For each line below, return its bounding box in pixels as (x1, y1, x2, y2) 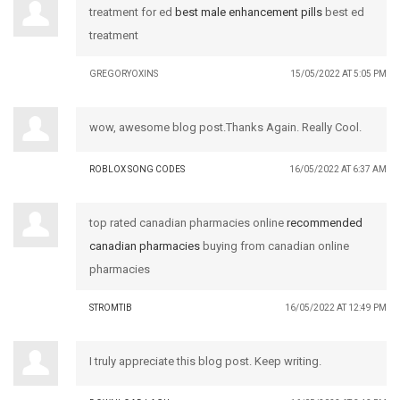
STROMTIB (89, 302, 132, 312)
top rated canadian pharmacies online (89, 215, 287, 229)
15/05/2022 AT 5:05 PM (290, 68, 387, 79)
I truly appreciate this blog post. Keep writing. (89, 354, 321, 368)
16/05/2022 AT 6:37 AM (289, 163, 387, 174)
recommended (287, 215, 362, 229)
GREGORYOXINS (89, 68, 158, 79)
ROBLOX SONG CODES (89, 163, 185, 174)
